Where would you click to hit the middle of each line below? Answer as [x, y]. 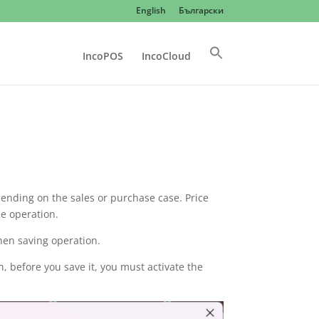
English [151, 10]
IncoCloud [166, 56]
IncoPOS [103, 56]
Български [201, 10]
